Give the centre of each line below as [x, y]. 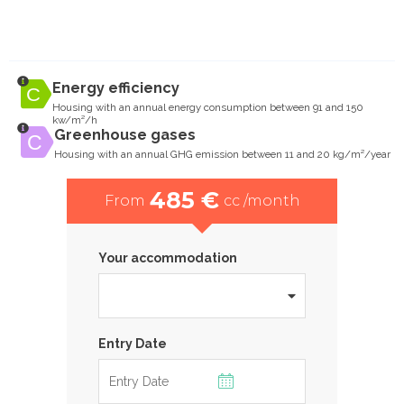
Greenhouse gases [124, 134]
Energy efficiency [115, 87]
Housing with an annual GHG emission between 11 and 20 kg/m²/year [222, 154]
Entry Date [133, 343]
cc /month [262, 200]
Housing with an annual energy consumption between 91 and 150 [207, 107]
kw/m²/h [74, 119]
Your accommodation [168, 257]
